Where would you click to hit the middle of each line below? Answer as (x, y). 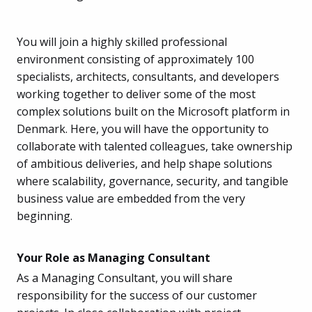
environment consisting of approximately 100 (135, 59)
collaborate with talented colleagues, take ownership (155, 146)
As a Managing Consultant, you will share (125, 278)
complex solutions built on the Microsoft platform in (153, 111)
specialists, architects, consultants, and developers (148, 76)
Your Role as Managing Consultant (114, 257)
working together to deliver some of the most (136, 94)
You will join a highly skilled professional (122, 41)
